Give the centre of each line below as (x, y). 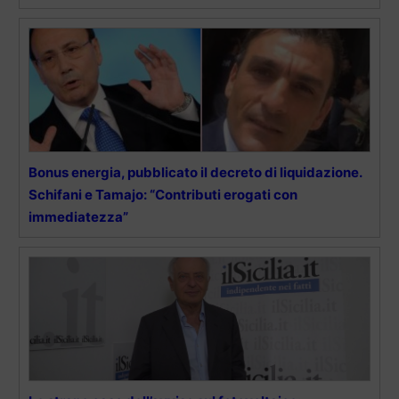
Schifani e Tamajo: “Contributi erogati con (163, 195)
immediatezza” (78, 217)
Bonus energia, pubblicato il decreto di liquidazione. (195, 173)
